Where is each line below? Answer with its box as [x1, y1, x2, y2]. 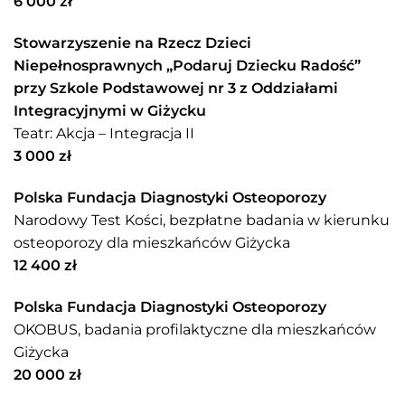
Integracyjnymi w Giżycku [14, 101, 206, 119]
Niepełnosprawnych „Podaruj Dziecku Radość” [14, 56, 361, 74]
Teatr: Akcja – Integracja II [14, 124, 194, 142]
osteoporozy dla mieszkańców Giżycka [14, 233, 290, 251]
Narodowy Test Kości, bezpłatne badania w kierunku [14, 211, 390, 229]
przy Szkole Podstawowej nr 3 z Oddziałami [14, 79, 338, 97]
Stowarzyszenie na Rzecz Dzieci [14, 33, 251, 52]
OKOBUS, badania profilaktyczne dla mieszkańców [14, 320, 376, 338]
